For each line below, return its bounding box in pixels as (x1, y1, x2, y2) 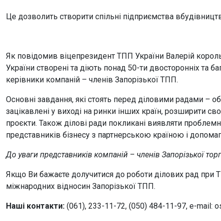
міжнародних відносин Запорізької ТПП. (6, 181, 155, 191)
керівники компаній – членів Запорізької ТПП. (6, 74, 178, 84)
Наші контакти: (6, 201, 65, 211)
